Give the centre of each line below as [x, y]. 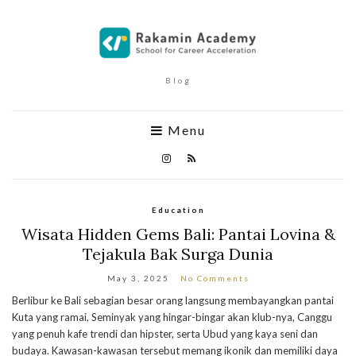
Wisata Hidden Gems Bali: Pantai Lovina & [178, 234]
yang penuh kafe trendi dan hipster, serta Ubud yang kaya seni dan [165, 334]
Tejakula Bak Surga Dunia [178, 254]
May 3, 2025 [138, 278]
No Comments [215, 278]
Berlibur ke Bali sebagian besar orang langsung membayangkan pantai [173, 300]
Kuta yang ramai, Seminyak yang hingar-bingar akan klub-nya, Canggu [172, 317]
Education [178, 210]
